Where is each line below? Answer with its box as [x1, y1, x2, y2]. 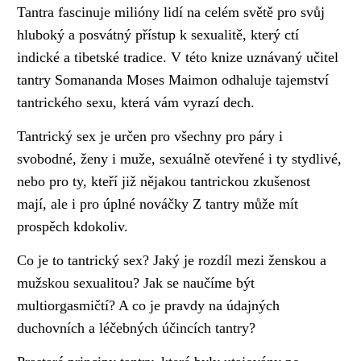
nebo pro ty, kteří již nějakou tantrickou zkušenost [17, 173, 311, 190]
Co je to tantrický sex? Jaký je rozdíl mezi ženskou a [17, 251, 327, 268]
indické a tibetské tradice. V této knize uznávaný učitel [17, 49, 339, 66]
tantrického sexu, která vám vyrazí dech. [17, 94, 255, 111]
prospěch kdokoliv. [17, 218, 129, 235]
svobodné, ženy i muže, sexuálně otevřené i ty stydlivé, [17, 151, 342, 168]
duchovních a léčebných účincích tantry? [17, 319, 256, 336]
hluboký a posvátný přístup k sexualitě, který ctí [17, 27, 300, 44]
